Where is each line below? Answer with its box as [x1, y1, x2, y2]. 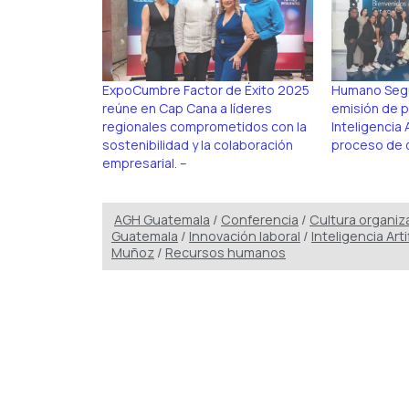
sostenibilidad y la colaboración [102, 135, 293, 153]
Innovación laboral [189, 227, 300, 246]
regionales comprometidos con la [102, 117, 307, 135]
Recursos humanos [165, 244, 286, 262]
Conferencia [221, 211, 299, 229]
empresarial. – [102, 153, 187, 172]
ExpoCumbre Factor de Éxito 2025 [102, 80, 309, 99]
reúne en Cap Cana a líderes [102, 99, 272, 117]
